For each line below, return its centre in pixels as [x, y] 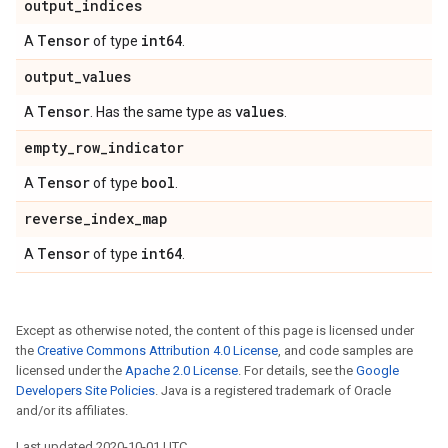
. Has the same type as [162, 112]
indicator [146, 147]
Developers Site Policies [85, 390]
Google [377, 370]
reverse [53, 218]
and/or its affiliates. [72, 410]
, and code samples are [345, 350]
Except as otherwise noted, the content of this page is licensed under [215, 330]
